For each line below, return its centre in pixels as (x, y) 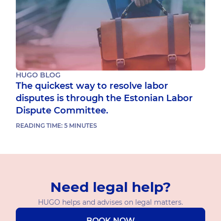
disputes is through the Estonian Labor (104, 98)
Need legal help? (110, 187)
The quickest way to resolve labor (92, 86)
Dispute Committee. (62, 110)
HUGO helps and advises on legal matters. (110, 202)
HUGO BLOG (38, 75)
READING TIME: (40, 126)
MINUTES (83, 126)
